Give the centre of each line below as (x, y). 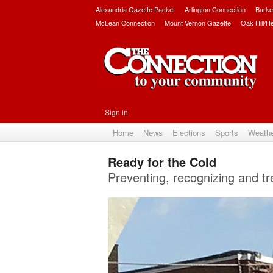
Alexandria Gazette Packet (135, 9)
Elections (189, 133)
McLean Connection (125, 23)
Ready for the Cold (162, 162)
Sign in (116, 112)
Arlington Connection (215, 9)
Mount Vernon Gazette (198, 23)
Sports (227, 133)
